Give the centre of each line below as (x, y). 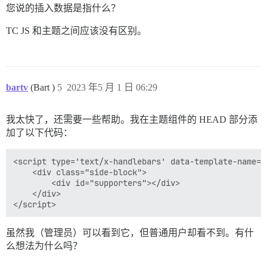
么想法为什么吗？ (44, 246)
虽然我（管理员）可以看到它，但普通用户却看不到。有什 (130, 232)
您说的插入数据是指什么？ (63, 8)
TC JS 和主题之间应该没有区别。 (76, 30)
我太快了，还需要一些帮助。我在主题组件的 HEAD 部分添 (132, 119)
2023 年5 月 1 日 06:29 (112, 87)
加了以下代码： (39, 132)
